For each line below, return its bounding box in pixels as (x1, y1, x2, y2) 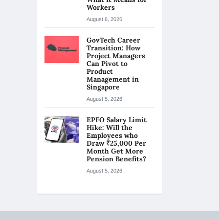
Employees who (87, 131, 138, 140)
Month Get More (87, 147, 143, 155)
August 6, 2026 (87, 16, 122, 22)
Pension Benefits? (87, 154, 146, 163)
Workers (87, 3, 117, 12)
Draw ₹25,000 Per (87, 139, 146, 148)
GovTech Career (87, 36, 140, 44)
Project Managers (87, 51, 145, 60)
